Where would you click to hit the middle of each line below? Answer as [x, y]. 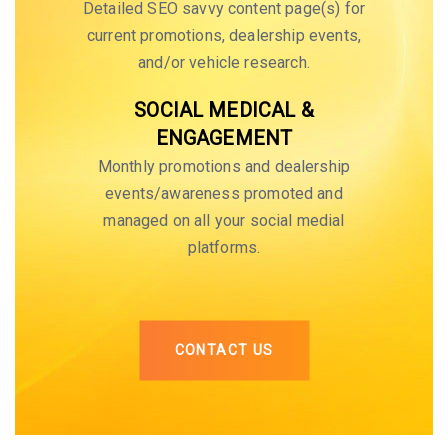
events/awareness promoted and [224, 194]
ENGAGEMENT [224, 138]
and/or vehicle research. [224, 63]
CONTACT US [224, 350]
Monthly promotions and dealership [224, 167]
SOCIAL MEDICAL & [224, 110]
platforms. [224, 248]
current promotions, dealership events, [224, 36]
